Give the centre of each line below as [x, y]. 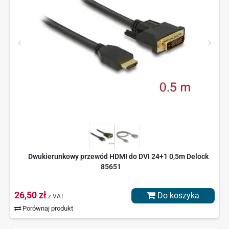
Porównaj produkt [47, 209]
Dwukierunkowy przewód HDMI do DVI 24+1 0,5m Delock [118, 157]
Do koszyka [177, 196]
